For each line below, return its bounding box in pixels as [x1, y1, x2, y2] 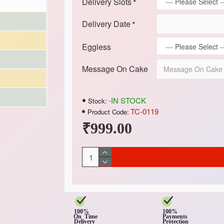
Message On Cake [81, 63, 148, 74]
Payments [162, 213, 188, 220]
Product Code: [87, 106, 129, 116]
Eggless [81, 41, 111, 52]
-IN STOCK [108, 95, 146, 105]
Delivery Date [81, 18, 130, 29]
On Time [73, 213, 108, 220]
